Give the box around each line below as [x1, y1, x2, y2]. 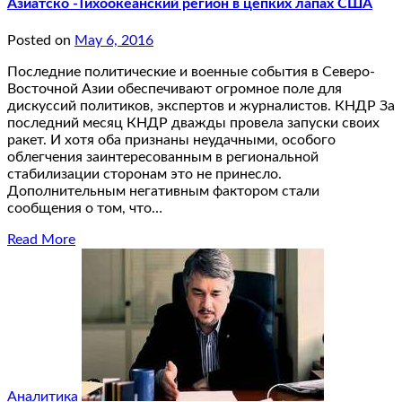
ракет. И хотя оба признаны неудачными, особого [7, 132, 336, 147]
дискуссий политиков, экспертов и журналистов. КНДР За [7, 98, 395, 113]
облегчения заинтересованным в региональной [7, 149, 319, 164]
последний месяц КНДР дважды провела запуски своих [7, 115, 380, 130]
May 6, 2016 [74, 32, 153, 48]
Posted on [7, 32, 74, 48]
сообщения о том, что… [7, 200, 162, 215]
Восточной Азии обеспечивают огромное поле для [7, 81, 342, 96]
